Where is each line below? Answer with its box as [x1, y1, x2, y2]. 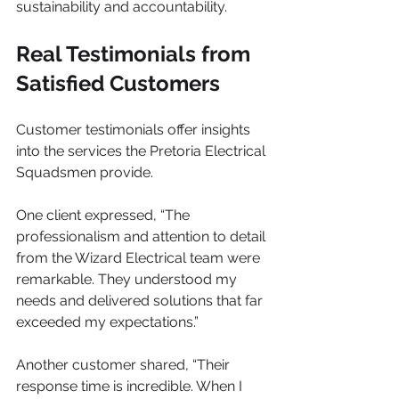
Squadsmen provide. [16, 164, 153, 181]
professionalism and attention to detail [16, 228, 269, 245]
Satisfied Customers [16, 70, 220, 96]
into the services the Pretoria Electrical [16, 142, 269, 159]
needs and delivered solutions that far [16, 292, 266, 309]
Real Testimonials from [16, 41, 256, 67]
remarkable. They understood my [16, 271, 240, 288]
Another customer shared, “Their [16, 356, 233, 373]
